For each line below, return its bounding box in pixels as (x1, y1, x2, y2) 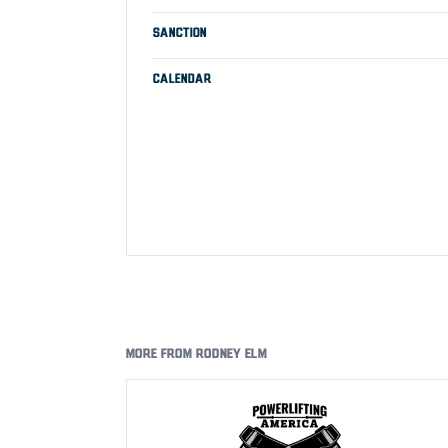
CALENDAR (153, 73, 211, 85)
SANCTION (153, 27, 207, 39)
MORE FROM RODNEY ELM (126, 348, 267, 361)
